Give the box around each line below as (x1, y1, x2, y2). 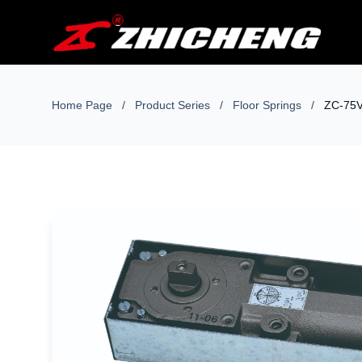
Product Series (135, 99, 213, 112)
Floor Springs (233, 99, 305, 112)
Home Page (52, 99, 116, 112)
